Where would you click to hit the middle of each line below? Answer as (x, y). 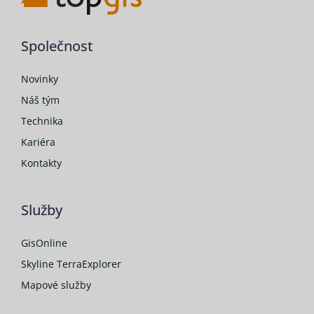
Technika (42, 121)
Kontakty (41, 163)
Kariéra (38, 142)
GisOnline (44, 243)
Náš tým (40, 100)
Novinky (39, 78)
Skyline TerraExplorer (71, 264)
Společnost (57, 46)
